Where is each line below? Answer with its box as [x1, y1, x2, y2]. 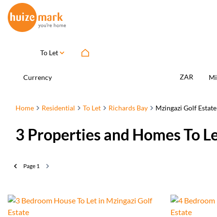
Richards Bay [108, 104, 148, 112]
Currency [23, 73, 52, 81]
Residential [42, 104, 75, 112]
